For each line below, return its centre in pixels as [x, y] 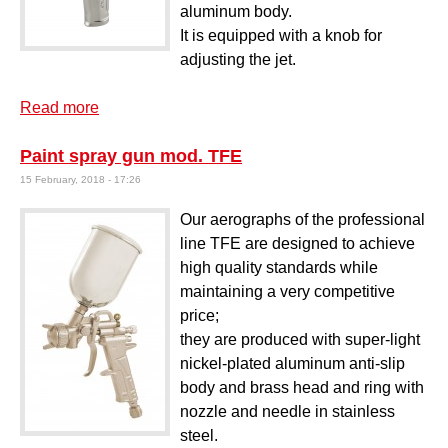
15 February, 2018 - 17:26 [80, 179]
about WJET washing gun [190, 107]
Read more [59, 107]
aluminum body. [236, 11]
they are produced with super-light [300, 339]
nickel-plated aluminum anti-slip [292, 363]
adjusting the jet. [238, 59]
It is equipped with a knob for [281, 35]
